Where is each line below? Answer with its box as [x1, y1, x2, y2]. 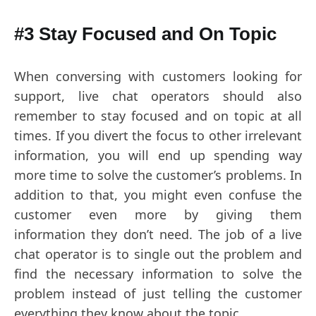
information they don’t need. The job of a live [14, 226, 302, 243]
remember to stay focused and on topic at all [14, 107, 302, 124]
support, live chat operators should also [14, 87, 302, 104]
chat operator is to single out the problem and [14, 245, 302, 262]
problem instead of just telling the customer [14, 285, 302, 302]
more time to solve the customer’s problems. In [14, 166, 302, 183]
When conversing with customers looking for [14, 68, 302, 85]
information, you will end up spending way [14, 147, 302, 164]
